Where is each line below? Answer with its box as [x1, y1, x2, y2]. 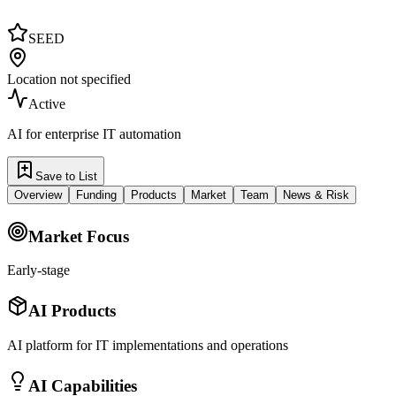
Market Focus [28, 226, 129, 246]
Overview [14, 187, 62, 202]
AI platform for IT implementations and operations [7, 337, 288, 353]
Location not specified [7, 71, 131, 87]
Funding [76, 187, 117, 202]
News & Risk [283, 187, 349, 202]
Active [28, 95, 65, 111]
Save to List [35, 169, 97, 183]
